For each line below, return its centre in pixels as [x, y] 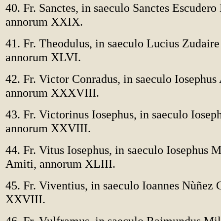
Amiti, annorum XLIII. [60, 164]
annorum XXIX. [44, 21]
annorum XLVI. [43, 57]
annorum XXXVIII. [52, 92]
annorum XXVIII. [48, 128]
